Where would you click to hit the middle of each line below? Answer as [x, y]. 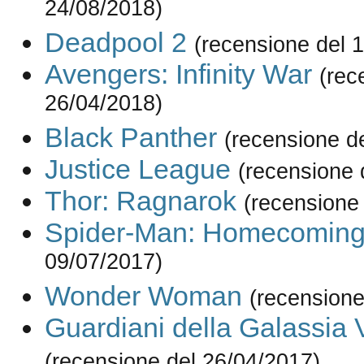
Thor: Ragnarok [140, 201]
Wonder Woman [143, 296]
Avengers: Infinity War [178, 74]
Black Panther [130, 138]
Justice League [137, 169]
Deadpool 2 [115, 43]
